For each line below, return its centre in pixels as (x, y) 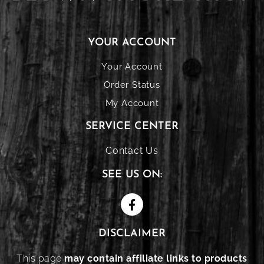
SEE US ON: (132, 175)
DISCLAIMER (132, 234)
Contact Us (132, 151)
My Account (132, 103)
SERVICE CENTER (132, 126)
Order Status (132, 85)
